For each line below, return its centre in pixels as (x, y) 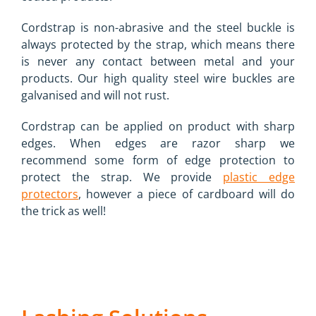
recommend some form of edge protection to (158, 160)
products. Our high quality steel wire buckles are (158, 79)
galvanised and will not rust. (95, 96)
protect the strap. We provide (122, 177)
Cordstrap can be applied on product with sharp (158, 127)
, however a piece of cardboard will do (187, 194)
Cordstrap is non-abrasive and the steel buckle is (158, 28)
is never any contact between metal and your (158, 62)
